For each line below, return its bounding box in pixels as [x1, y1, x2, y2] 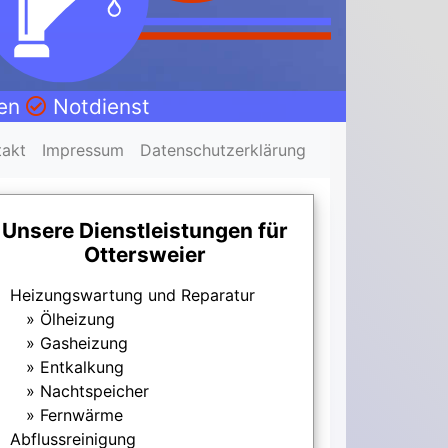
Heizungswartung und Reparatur [9, 285, 255, 306]
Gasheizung [39, 333, 128, 354]
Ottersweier [84, 242, 207, 268]
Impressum [42, 140, 124, 161]
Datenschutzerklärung [140, 140, 306, 161]
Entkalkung [39, 357, 124, 378]
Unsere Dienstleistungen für [2, 218, 289, 244]
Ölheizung [39, 309, 115, 330]
